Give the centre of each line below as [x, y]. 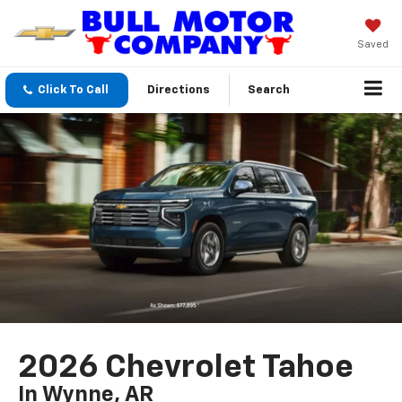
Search [269, 91]
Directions [179, 91]
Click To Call [73, 91]
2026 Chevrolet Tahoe [186, 368]
